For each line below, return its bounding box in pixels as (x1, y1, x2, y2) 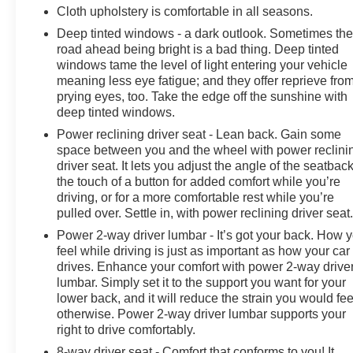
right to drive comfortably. (57, 322, 196, 336)
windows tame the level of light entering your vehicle (57, 58, 348, 72)
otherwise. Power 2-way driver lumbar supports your (57, 307, 347, 321)
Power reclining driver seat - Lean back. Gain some (57, 127, 342, 141)
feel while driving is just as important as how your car (57, 243, 351, 258)
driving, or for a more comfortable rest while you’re (57, 190, 335, 204)
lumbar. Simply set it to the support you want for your (57, 275, 347, 289)
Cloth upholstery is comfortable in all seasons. (57, 4, 314, 18)
